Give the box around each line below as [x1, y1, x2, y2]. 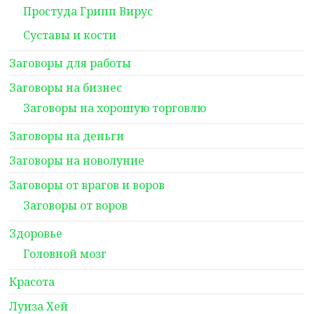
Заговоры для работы [9, 55, 132, 71]
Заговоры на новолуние [9, 153, 145, 168]
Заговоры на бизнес [9, 80, 123, 95]
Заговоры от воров [23, 198, 128, 213]
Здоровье [9, 226, 63, 241]
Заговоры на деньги [9, 128, 125, 144]
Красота [9, 274, 55, 289]
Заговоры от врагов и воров [9, 177, 165, 193]
